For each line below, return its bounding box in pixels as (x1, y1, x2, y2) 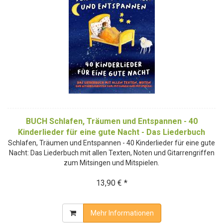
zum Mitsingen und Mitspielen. (64, 158, 159, 167)
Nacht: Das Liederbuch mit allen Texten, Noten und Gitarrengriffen (8, 148, 215, 157)
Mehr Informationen (90, 209, 154, 217)
